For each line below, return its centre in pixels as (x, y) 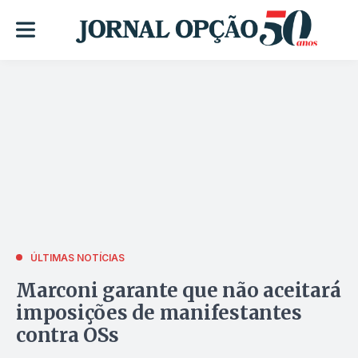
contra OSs (68, 335)
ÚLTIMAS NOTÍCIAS (78, 257)
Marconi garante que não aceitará (179, 290)
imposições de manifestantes (159, 312)
